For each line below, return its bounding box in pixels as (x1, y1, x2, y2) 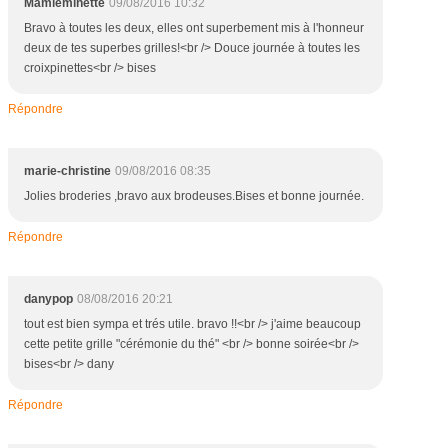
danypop (24, 292, 73, 306)
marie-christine (24, 164, 111, 178)
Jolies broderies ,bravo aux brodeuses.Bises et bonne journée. (24, 189, 364, 203)
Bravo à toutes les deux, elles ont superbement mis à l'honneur (24, 21, 364, 35)
